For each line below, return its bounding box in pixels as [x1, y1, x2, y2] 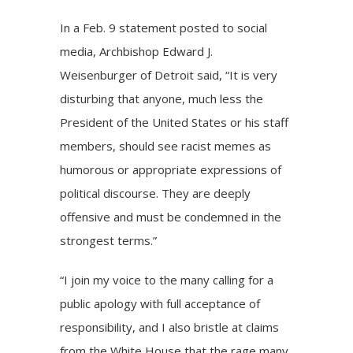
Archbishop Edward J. [99, 43, 214, 60]
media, [60, 43, 100, 60]
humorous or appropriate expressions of [60, 162, 282, 178]
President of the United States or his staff [60, 114, 289, 131]
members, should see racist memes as [60, 138, 272, 154]
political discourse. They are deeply [60, 185, 251, 202]
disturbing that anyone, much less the [60, 91, 264, 107]
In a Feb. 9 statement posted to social [60, 20, 268, 36]
